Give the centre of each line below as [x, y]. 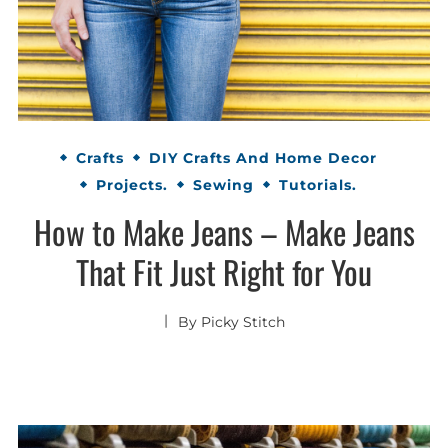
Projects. [132, 184]
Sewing [223, 184]
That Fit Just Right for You [224, 272]
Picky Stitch [242, 322]
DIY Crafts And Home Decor [263, 157]
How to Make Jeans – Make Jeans [224, 232]
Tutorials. [318, 184]
